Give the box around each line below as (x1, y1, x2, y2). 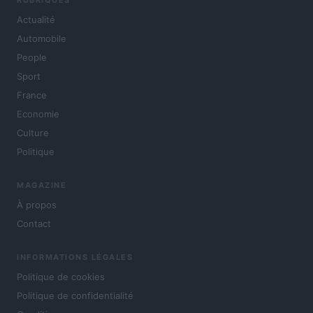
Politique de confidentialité (17, 289, 133, 301)
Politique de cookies (17, 270, 105, 282)
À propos (17, 198, 57, 210)
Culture (17, 126, 49, 138)
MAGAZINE (17, 180, 66, 190)
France (17, 89, 47, 101)
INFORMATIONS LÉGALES (17, 252, 133, 262)
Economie (17, 108, 59, 119)
